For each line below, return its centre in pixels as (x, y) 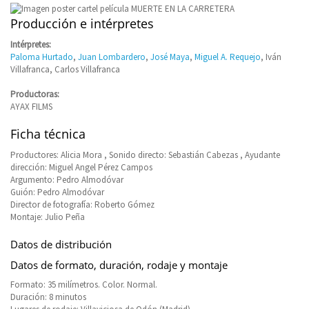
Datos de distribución (61, 244)
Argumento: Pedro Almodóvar (67, 179)
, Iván (271, 57)
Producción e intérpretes (82, 23)
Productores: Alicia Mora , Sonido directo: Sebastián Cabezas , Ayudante (145, 154)
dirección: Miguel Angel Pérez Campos (81, 167)
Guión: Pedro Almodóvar (57, 192)
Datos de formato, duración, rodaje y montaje (119, 265)
